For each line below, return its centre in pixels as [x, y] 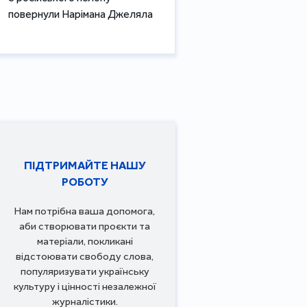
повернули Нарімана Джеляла [81, 14]
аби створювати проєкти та [85, 226]
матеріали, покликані [85, 241]
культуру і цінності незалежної [85, 286]
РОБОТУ [85, 181]
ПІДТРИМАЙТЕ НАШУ [85, 165]
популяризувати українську [85, 271]
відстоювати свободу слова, [85, 256]
